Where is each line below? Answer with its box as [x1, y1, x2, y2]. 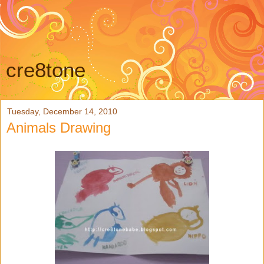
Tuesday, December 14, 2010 [7, 107, 117, 116]
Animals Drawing [6, 120, 111, 136]
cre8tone [6, 59, 85, 81]
